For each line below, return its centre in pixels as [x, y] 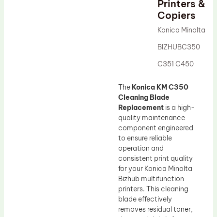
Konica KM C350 [160, 87]
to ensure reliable [145, 138]
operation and [141, 148]
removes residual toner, [155, 209]
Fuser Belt [40, 18]
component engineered [156, 128]
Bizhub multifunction [151, 178]
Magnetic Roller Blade [59, 34]
